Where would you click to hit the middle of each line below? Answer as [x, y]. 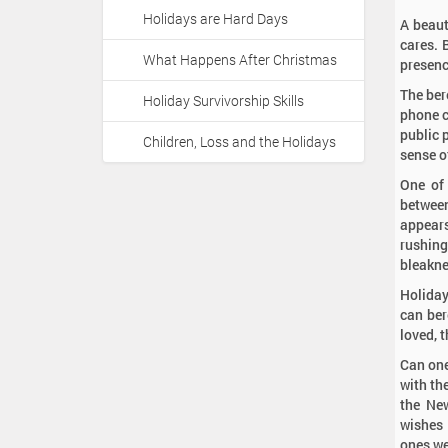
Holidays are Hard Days [215, 18]
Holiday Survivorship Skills [223, 100]
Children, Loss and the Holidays [239, 141]
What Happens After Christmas [240, 59]
